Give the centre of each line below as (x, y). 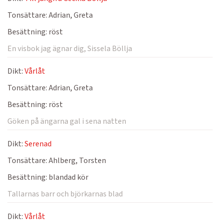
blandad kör (68, 177)
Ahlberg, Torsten (77, 161)
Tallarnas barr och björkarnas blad (65, 194)
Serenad (38, 144)
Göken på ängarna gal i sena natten (67, 121)
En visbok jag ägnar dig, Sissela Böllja (70, 49)
